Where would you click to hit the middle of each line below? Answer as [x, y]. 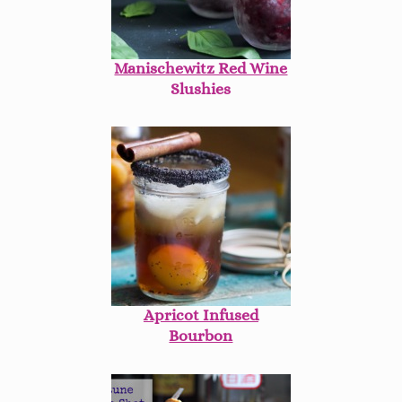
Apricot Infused [201, 315]
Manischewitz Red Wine [201, 68]
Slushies [201, 88]
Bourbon [201, 336]
